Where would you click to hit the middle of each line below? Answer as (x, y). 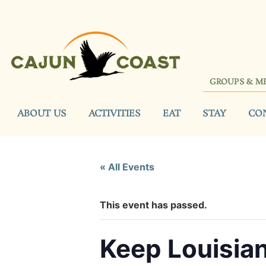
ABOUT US (42, 113)
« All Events (127, 167)
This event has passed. (153, 205)
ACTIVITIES (115, 113)
